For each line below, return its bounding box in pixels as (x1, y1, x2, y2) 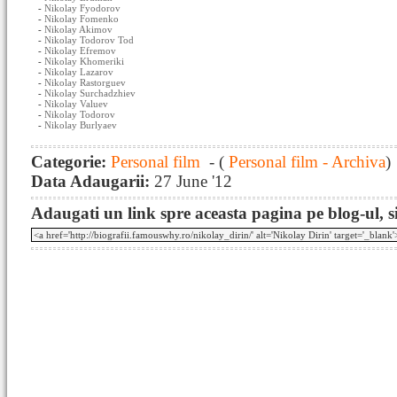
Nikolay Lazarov (44, 66, 113, 77)
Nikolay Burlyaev (44, 120, 117, 130)
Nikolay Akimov (44, 24, 113, 35)
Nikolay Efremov (44, 45, 116, 56)
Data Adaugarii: (31, 172, 154, 191)
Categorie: (31, 152, 111, 171)
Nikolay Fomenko (44, 13, 119, 24)
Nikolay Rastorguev (44, 77, 126, 88)
